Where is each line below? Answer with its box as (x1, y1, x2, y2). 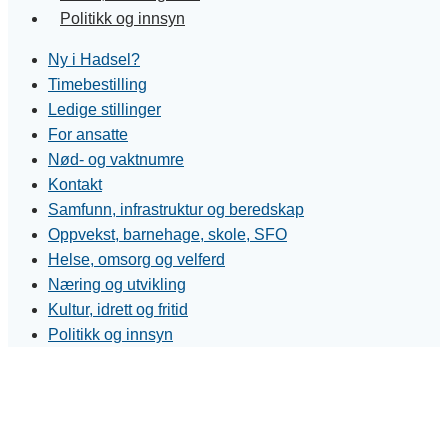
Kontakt (48, 175, 102, 193)
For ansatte (48, 125, 128, 143)
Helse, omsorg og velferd (48, 250, 225, 268)
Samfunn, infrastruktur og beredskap (48, 200, 304, 218)
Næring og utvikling (48, 275, 186, 293)
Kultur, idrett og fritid (48, 300, 188, 318)
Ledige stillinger (48, 100, 161, 118)
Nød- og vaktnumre (48, 150, 184, 168)
